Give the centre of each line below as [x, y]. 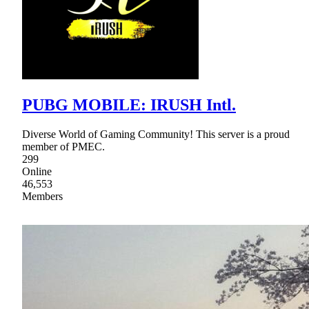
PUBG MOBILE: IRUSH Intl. [129, 105]
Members [42, 197]
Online [37, 172]
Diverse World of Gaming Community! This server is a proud [156, 134]
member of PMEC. [63, 147]
